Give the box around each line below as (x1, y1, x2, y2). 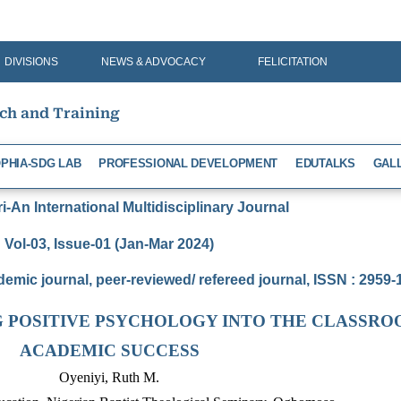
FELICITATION (257, 55, 328, 68)
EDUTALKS (295, 156, 355, 170)
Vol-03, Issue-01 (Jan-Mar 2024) (4, 235, 214, 252)
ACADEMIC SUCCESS (19, 340, 200, 360)
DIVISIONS (4, 55, 59, 68)
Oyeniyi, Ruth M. (59, 369, 159, 385)
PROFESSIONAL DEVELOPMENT (98, 156, 278, 170)
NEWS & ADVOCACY (101, 55, 206, 68)
